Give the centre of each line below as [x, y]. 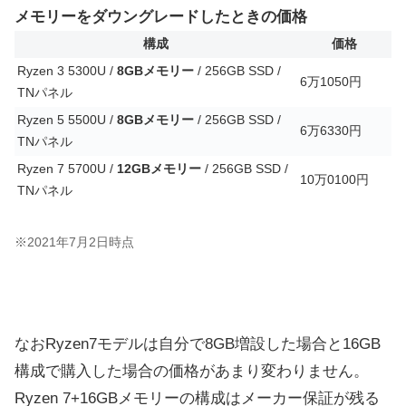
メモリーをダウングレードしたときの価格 [161, 16]
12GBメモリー [159, 169]
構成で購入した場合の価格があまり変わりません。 [192, 372]
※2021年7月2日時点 [74, 243]
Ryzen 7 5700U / [67, 169]
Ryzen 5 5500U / [67, 120]
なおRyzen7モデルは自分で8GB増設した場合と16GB [198, 344]
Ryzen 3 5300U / [67, 71]
